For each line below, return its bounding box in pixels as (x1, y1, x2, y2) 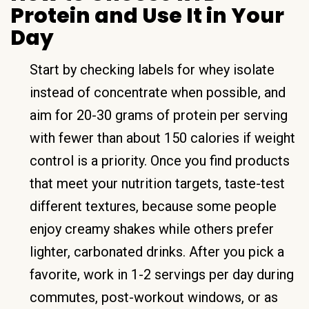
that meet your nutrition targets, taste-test (30, 175, 285, 192)
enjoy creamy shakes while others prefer (30, 220, 274, 237)
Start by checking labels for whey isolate (30, 61, 275, 78)
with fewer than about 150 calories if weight (30, 129, 295, 146)
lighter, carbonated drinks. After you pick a (30, 243, 284, 260)
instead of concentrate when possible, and (30, 83, 286, 101)
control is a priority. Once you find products (30, 152, 290, 169)
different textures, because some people (30, 197, 277, 215)
